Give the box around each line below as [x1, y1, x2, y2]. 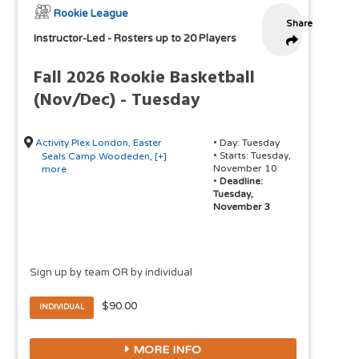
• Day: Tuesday [213, 137, 280, 149]
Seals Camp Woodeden [42, 150, 151, 162]
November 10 [213, 163, 278, 175]
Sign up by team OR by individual [30, 266, 193, 280]
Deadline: [220, 175, 264, 188]
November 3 [213, 201, 272, 213]
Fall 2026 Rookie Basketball [34, 64, 256, 93]
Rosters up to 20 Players [114, 32, 237, 46]
